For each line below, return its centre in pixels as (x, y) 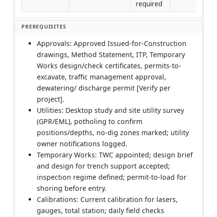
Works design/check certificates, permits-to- (109, 66)
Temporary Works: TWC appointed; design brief (115, 155)
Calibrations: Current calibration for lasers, (108, 199)
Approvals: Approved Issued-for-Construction (112, 43)
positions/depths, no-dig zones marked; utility (113, 132)
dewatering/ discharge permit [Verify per (104, 88)
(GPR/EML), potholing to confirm (90, 121)
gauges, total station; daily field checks (101, 210)
